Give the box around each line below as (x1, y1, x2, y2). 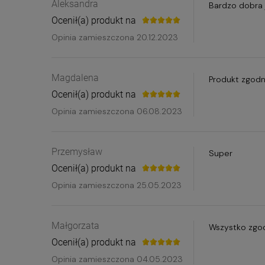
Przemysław (51, 146, 102, 158)
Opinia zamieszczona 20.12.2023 (51, 32, 178, 43)
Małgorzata (51, 220, 99, 232)
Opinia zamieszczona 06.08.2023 (51, 106, 182, 117)
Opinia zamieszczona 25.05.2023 (51, 180, 182, 191)
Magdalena (51, 72, 99, 84)
